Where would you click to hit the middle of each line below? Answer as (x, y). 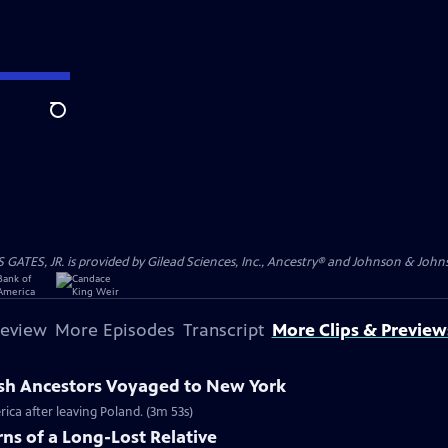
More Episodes (114, 330)
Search (73, 121)
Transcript (223, 330)
